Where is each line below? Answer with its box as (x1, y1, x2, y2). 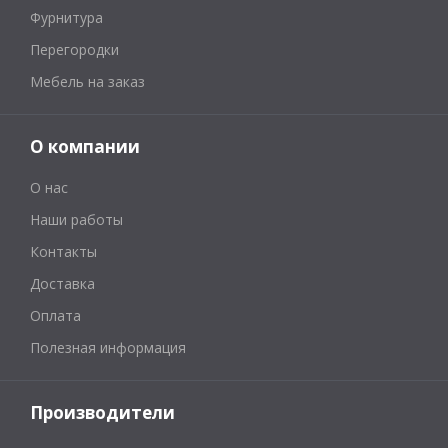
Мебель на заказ (30, 72, 145, 91)
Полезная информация (30, 338, 186, 357)
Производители (30, 401, 175, 424)
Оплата (30, 306, 81, 325)
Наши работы (30, 210, 123, 229)
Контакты (30, 242, 97, 261)
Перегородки (30, 40, 119, 59)
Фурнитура (30, 8, 103, 27)
